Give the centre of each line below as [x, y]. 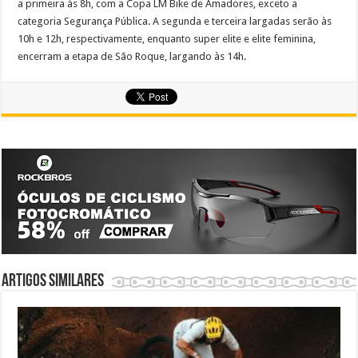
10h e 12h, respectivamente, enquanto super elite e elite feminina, [167, 39]
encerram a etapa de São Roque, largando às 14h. [132, 57]
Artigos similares [53, 282]
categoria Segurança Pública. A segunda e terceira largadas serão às [175, 22]
